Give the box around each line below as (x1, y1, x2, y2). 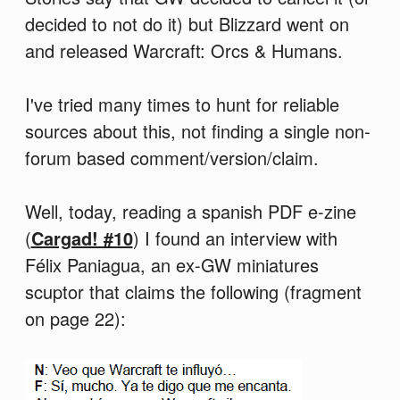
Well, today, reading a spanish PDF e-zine (24, 198, 356, 225)
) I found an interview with (132, 225, 337, 252)
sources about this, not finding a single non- (24, 118, 371, 145)
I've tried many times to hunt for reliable (24, 91, 339, 118)
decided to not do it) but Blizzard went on (24, 11, 349, 37)
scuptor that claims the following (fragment (24, 279, 362, 305)
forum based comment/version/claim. (24, 145, 319, 171)
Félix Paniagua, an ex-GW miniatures (24, 252, 319, 279)
